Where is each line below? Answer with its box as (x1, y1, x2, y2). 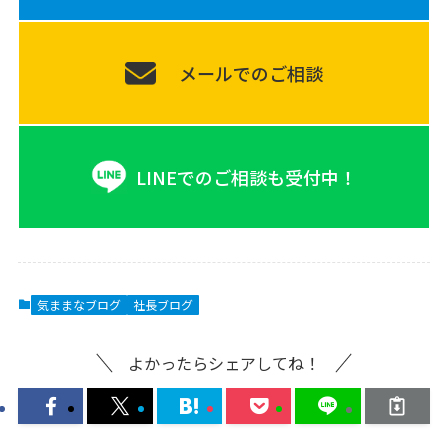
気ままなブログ (36, 295, 121, 313)
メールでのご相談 (178, 59, 323, 86)
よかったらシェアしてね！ (128, 351, 320, 376)
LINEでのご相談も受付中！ (136, 163, 357, 190)
